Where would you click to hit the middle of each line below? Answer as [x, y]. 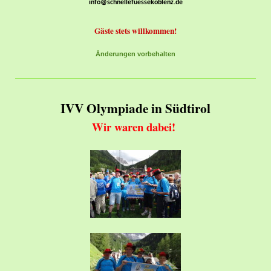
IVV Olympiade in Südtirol [135, 108]
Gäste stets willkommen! [135, 31]
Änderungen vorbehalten [135, 54]
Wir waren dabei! [135, 126]
